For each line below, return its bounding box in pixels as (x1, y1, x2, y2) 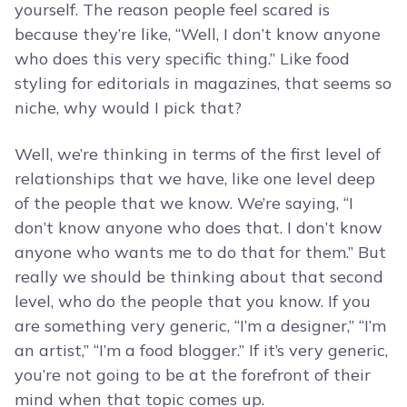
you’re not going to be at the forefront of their (15, 364, 371, 386)
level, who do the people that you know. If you (15, 291, 371, 313)
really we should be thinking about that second (15, 266, 383, 288)
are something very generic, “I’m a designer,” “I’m (15, 315, 386, 337)
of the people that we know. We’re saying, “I (15, 193, 353, 214)
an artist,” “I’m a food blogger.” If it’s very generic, (15, 340, 388, 362)
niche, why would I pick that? (15, 97, 242, 119)
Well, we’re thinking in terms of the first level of (15, 144, 381, 165)
